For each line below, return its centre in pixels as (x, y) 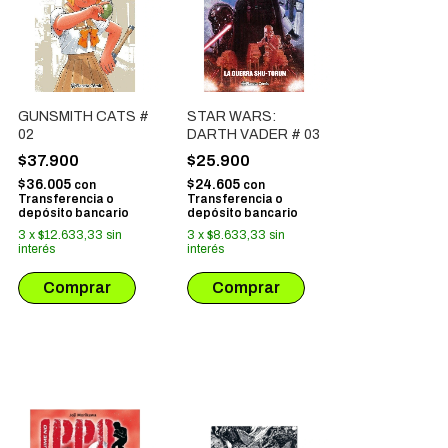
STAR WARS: (231, 116)
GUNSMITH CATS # (83, 116)
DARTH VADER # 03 (253, 134)
